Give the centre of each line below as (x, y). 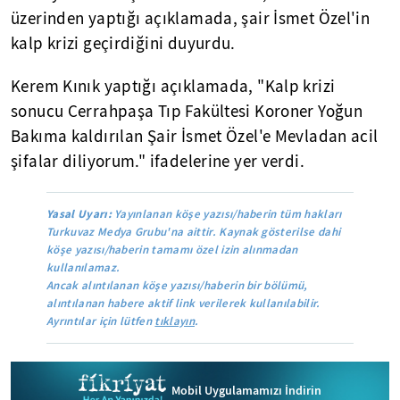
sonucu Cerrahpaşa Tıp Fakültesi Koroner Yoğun (187, 112)
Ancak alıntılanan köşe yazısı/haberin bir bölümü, (177, 285)
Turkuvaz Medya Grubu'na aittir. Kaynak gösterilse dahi (194, 232)
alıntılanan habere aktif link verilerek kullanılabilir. (183, 303)
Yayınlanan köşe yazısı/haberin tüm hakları (226, 214)
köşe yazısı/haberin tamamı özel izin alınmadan (172, 250)
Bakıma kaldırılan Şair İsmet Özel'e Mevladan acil (195, 137)
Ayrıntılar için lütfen (101, 321)
